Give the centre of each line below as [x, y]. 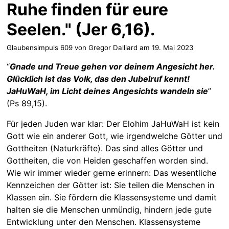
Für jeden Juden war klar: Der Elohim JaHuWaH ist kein [113, 123]
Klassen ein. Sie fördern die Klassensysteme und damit [111, 197]
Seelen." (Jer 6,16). [81, 30]
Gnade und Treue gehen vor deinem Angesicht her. [112, 66]
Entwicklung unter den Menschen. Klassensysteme [103, 222]
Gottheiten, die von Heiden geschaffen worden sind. [107, 160]
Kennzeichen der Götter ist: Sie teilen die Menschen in [110, 185]
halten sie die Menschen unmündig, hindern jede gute [109, 209]
